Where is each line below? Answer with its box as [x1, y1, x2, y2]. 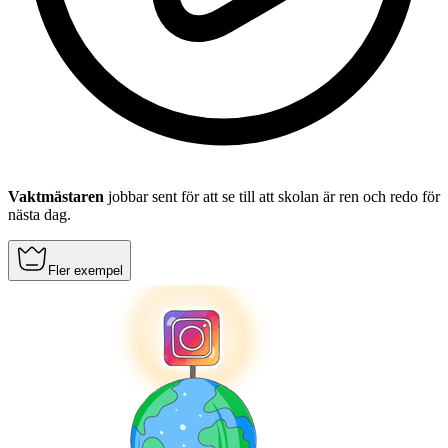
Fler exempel [48, 263, 123, 279]
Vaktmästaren [8, 188, 104, 206]
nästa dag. [8, 206, 71, 224]
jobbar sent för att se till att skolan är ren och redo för [104, 188, 440, 206]
